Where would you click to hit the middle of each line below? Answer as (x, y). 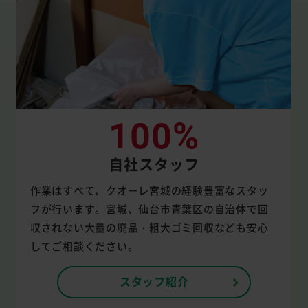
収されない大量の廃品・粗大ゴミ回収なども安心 (149, 228)
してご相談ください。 (84, 246)
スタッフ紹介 (154, 282)
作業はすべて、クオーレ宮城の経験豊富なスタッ (149, 190)
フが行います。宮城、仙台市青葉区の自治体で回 (149, 209)
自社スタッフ (154, 164)
